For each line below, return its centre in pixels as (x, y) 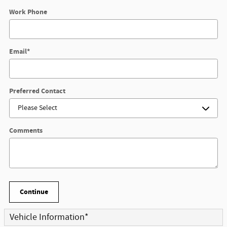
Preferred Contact (37, 91)
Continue (34, 192)
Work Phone (28, 12)
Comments (26, 130)
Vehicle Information (47, 217)
